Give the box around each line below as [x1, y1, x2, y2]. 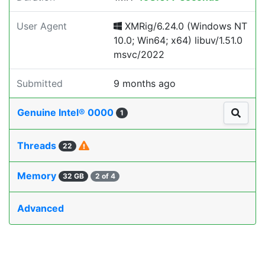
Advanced [17, 202, 64, 215]
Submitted [17, 77, 63, 89]
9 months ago [114, 77, 176, 89]
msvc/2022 [114, 49, 164, 60]
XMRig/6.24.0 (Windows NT [122, 20, 247, 32]
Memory [17, 170, 59, 182]
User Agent [17, 20, 67, 32]
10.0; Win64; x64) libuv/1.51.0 [114, 34, 243, 46]
